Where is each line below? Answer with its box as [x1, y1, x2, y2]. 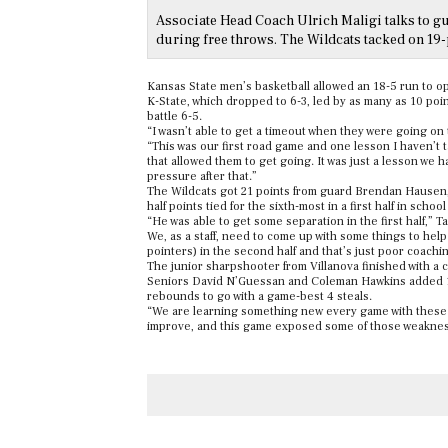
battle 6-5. [147, 109, 205, 124]
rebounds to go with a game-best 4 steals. [147, 289, 372, 304]
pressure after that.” [147, 169, 257, 184]
